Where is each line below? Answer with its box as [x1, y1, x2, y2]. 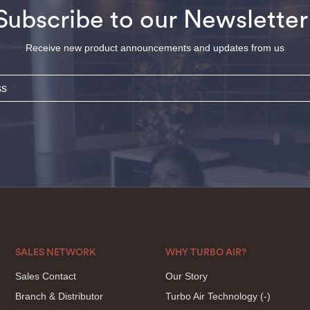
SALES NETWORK [15, 248, 96, 257]
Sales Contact [15, 271, 76, 282]
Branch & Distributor [15, 291, 103, 302]
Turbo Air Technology [165, 291, 260, 302]
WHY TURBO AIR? [165, 248, 246, 257]
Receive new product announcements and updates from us [26, 42, 284, 53]
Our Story [165, 271, 208, 282]
